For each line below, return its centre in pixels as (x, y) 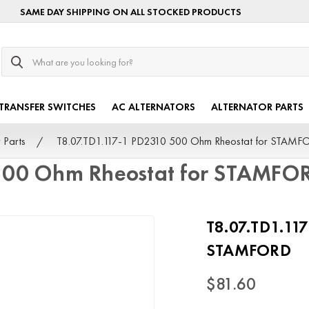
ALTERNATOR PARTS (258, 107)
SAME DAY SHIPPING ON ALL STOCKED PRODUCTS (131, 11)
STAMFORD (248, 250)
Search (17, 54)
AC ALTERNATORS (154, 107)
